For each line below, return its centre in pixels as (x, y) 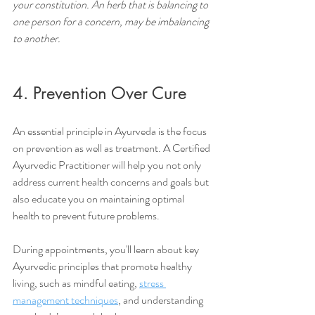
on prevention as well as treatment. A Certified (112, 148)
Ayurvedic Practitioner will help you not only (108, 165)
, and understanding (162, 300)
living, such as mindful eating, (76, 283)
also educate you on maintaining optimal (99, 199)
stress (153, 283)
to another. (37, 39)
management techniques (65, 300)
